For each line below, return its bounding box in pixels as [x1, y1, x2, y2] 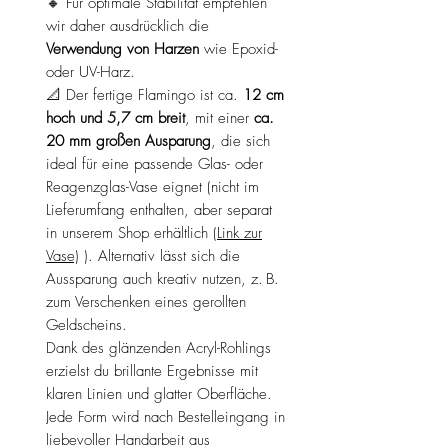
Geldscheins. [46, 314, 127, 335]
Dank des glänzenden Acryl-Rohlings [46, 337, 271, 358]
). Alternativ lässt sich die [79, 245, 240, 266]
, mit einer [185, 107, 254, 128]
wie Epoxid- [199, 38, 278, 59]
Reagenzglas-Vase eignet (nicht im [46, 176, 259, 197]
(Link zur [213, 222, 262, 243]
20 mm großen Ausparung [46, 130, 211, 151]
